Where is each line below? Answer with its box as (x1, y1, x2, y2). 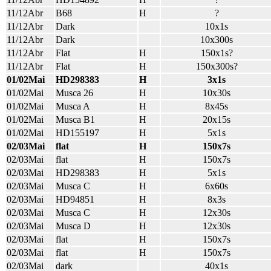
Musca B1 (56, 114, 95, 125)
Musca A (56, 101, 90, 111)
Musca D (56, 221, 91, 231)
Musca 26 (56, 88, 93, 98)
